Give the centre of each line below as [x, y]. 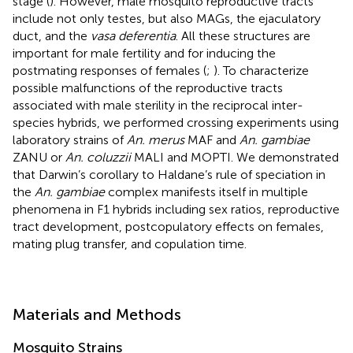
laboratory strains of [70, 139]
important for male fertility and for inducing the [144, 53]
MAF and [212, 139]
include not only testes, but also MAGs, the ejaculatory [167, 18]
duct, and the [52, 35]
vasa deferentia [133, 35]
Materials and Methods [97, 314]
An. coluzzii [98, 157]
